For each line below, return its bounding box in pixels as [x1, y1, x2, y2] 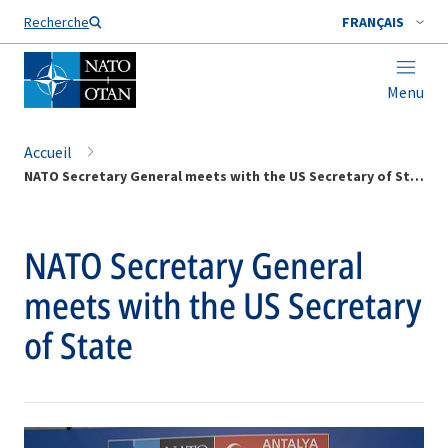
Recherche [24, 13, 89, 31]
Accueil [24, 142, 72, 162]
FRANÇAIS [342, 13, 404, 31]
